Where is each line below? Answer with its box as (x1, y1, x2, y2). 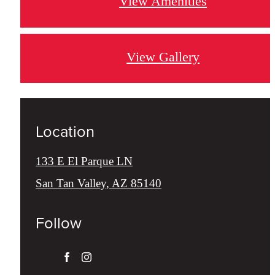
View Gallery (126, 48, 200, 64)
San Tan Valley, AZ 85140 (36, 177, 161, 190)
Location (36, 120, 95, 144)
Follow (36, 211, 82, 235)
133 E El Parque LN (36, 155, 133, 168)
